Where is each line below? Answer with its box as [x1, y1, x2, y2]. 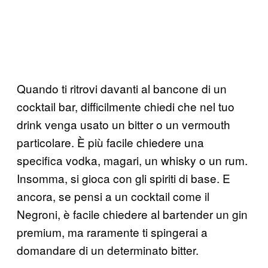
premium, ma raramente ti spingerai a [17, 223, 208, 240]
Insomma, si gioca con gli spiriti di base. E [17, 169, 230, 186]
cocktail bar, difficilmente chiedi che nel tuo [17, 98, 234, 114]
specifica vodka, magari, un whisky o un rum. [17, 151, 248, 168]
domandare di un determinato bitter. [17, 241, 199, 258]
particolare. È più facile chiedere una [17, 133, 204, 150]
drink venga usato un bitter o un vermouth [17, 115, 230, 132]
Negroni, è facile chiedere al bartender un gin [17, 205, 248, 222]
